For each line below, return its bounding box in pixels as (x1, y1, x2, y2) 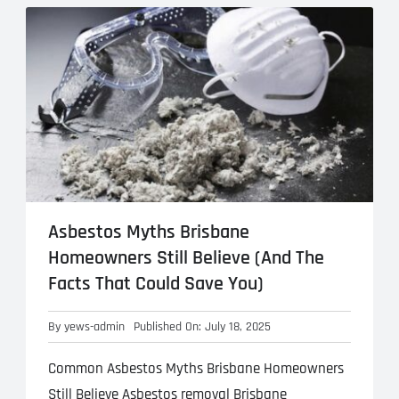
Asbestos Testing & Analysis (118, 36, 280, 55)
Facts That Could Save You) (47, 272, 264, 297)
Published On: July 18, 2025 (133, 319, 271, 336)
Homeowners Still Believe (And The (47, 246, 324, 272)
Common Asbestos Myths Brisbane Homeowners (47, 359, 344, 379)
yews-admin (63, 319, 125, 336)
